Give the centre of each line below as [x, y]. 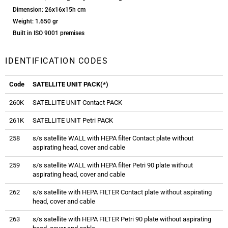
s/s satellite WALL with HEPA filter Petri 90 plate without [113, 165]
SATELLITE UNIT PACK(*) [70, 84]
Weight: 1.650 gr [35, 22]
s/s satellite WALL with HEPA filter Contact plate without [113, 138]
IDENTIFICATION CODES [56, 61]
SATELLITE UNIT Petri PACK [73, 121]
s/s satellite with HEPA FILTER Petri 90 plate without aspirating [122, 219]
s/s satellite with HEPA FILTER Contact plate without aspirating [122, 192]
